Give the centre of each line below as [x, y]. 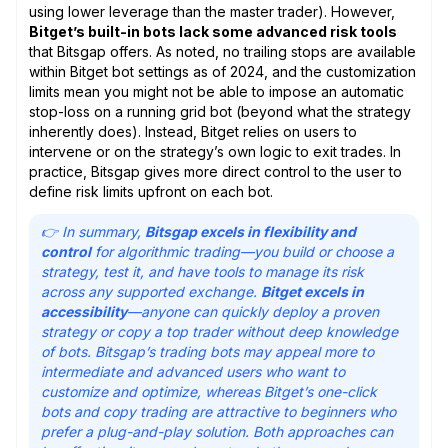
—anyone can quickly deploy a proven [253, 311]
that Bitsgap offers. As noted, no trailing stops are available [222, 51]
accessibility [84, 311]
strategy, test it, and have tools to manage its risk [202, 271]
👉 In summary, [93, 231]
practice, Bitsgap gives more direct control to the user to [215, 171]
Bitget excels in [312, 291]
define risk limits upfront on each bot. [151, 191]
